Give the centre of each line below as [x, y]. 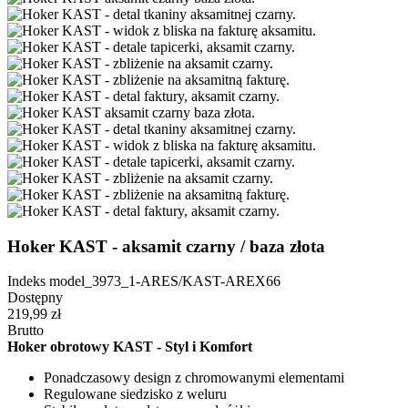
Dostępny [35, 298]
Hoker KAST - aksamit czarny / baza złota [166, 246]
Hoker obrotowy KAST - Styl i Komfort [130, 347]
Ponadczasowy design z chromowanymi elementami [194, 378]
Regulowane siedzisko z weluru [135, 394]
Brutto [25, 331]
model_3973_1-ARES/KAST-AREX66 [165, 281]
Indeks [28, 281]
